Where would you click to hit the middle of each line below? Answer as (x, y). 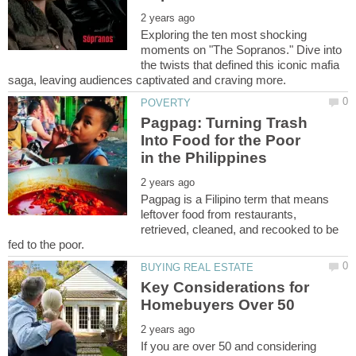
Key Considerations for (225, 288)
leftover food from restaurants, (219, 214)
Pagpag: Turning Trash (224, 122)
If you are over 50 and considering (229, 346)
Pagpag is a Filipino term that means (235, 199)
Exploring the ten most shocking (224, 34)
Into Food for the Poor (221, 140)
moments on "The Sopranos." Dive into (242, 49)
